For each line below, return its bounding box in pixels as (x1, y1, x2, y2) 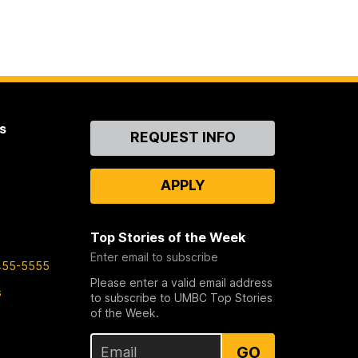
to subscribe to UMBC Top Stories (90, 290, 273, 304)
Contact (90, 120, 144, 137)
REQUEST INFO (129, 128, 236, 145)
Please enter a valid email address (90, 275, 273, 289)
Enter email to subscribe (90, 249, 219, 264)
